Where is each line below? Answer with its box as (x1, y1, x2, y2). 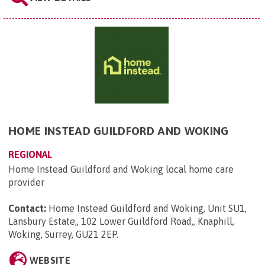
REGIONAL (8, 149, 52, 160)
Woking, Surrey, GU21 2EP (8, 229, 117, 240)
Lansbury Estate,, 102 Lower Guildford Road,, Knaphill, (8, 216, 234, 227)
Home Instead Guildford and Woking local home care (8, 164, 234, 175)
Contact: (8, 203, 46, 214)
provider (8, 177, 44, 188)
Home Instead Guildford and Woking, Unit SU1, (49, 203, 247, 214)
